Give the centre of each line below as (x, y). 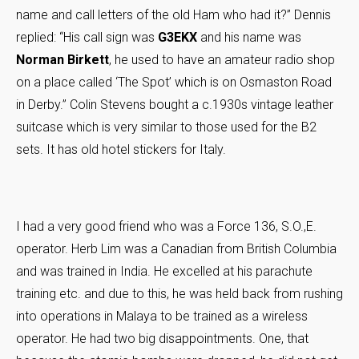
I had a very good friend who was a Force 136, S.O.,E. (166, 226)
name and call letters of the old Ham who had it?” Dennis (173, 14)
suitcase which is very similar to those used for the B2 (166, 127)
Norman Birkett (63, 59)
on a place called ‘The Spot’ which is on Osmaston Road (174, 82)
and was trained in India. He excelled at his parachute (164, 271)
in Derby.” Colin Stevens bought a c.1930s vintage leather (175, 104)
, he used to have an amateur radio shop (222, 59)
